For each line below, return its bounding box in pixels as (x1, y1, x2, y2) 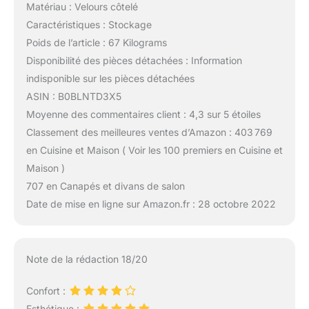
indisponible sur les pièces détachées (26, 72, 195, 85)
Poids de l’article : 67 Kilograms (26, 37, 167, 49)
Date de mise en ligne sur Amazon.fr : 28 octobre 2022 (26, 198, 276, 210)
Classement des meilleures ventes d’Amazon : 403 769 (26, 126, 272, 139)
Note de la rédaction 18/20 (26, 252, 148, 265)
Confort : (26, 284, 68, 297)
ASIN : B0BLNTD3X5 (26, 90, 121, 103)
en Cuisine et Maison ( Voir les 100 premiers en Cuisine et (26, 144, 283, 157)
